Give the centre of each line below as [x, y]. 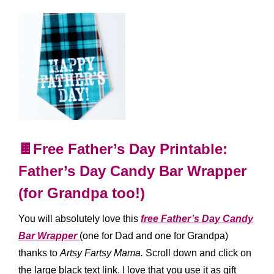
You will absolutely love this [80, 219]
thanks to [39, 253]
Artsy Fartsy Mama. [102, 253]
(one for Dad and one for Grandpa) [154, 236]
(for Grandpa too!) [82, 193]
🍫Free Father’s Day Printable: [123, 149]
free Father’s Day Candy [197, 219]
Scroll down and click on [197, 253]
